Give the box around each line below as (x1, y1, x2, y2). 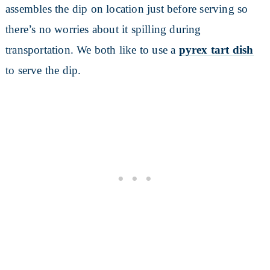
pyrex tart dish (178, 43, 254, 56)
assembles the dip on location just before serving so (5, 2, 248, 15)
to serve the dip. (5, 63, 81, 77)
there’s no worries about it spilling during (5, 22, 201, 36)
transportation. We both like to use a (5, 43, 179, 56)
